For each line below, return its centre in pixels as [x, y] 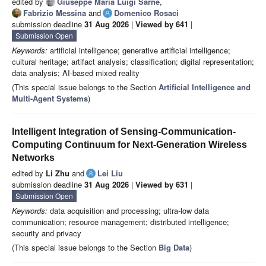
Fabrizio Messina [55, 13]
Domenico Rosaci [146, 13]
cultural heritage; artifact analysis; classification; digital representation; [133, 62]
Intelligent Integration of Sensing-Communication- [124, 132]
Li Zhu [58, 173]
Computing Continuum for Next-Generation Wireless [129, 145]
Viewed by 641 [162, 24]
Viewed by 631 [162, 185]
